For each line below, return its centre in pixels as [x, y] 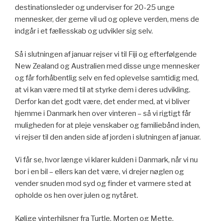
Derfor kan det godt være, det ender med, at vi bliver [102, 101]
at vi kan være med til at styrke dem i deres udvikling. [103, 90]
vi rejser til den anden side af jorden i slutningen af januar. [108, 137]
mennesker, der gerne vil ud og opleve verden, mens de [107, 19]
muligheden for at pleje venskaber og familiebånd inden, [108, 125]
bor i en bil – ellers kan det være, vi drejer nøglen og [99, 172]
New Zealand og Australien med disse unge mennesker [107, 66]
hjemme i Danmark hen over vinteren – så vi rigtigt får [103, 113]
